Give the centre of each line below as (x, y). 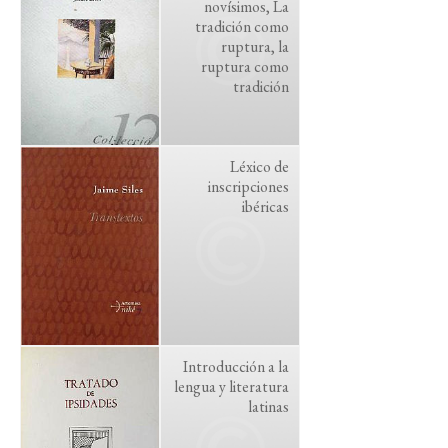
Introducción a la (236, 366)
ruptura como (245, 66)
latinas (268, 406)
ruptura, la (255, 46)
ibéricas (265, 206)
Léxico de (259, 166)
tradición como (242, 26)
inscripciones (248, 186)
